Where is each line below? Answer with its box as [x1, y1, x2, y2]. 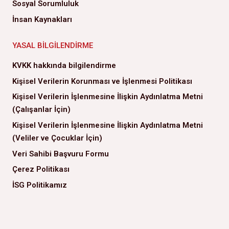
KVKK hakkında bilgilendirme [12, 61, 116, 71]
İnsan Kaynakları [12, 14, 72, 24]
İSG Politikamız [12, 180, 67, 190]
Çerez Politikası [12, 165, 70, 174]
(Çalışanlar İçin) [12, 105, 71, 114]
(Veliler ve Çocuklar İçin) [12, 133, 102, 143]
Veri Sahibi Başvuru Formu [12, 149, 109, 158]
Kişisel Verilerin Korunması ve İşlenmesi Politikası [12, 76, 192, 86]
